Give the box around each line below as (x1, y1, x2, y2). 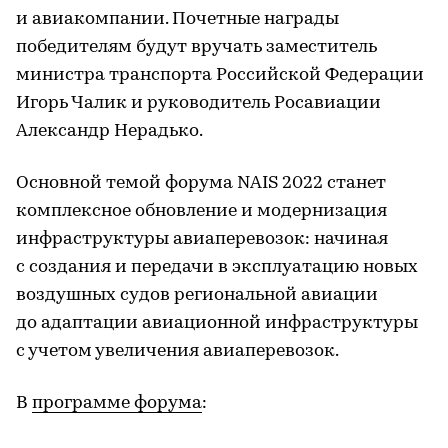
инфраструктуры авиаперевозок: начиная (16, 229, 388, 249)
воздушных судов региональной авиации (16, 285, 378, 305)
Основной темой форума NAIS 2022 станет (16, 173, 386, 193)
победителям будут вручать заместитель (16, 37, 377, 57)
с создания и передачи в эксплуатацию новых (16, 257, 418, 277)
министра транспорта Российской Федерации (16, 65, 424, 85)
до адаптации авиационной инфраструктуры (16, 313, 418, 333)
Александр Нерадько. (16, 121, 203, 141)
